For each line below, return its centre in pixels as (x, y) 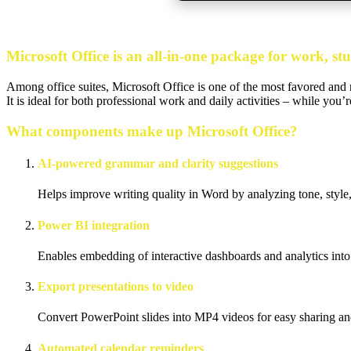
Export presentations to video (116, 287)
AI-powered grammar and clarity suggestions (158, 164)
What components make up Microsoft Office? (152, 131)
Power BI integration (94, 225)
